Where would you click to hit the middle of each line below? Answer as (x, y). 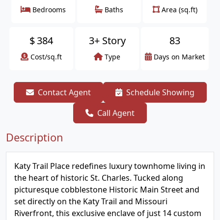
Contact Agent (64, 92)
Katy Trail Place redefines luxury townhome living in (110, 166)
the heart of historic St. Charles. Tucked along (99, 178)
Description (34, 137)
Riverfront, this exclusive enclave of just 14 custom (108, 213)
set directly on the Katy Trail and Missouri (91, 201)
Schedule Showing (160, 92)
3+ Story (107, 41)
